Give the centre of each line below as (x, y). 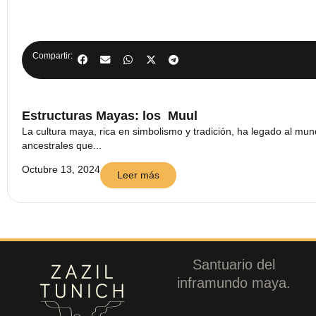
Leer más (138, 175)
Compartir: (53, 55)
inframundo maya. (233, 282)
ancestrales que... (62, 145)
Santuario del (233, 264)
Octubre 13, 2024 (61, 169)
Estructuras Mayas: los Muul (110, 115)
